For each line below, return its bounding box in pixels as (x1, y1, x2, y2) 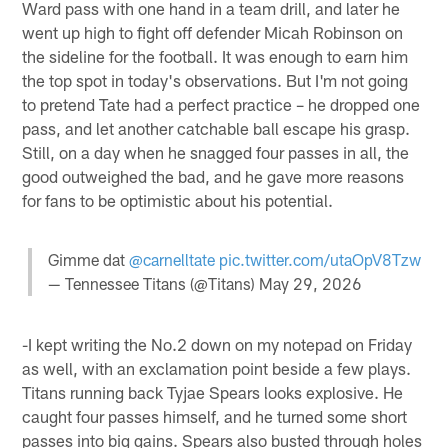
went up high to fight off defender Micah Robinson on (22, 21, 404, 42)
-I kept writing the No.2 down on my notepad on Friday (22, 334, 413, 355)
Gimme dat (47, 249, 129, 269)
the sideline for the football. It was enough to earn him (22, 45, 409, 66)
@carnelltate (128, 249, 215, 269)
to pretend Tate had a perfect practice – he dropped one (22, 93, 421, 114)
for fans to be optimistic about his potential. (22, 189, 334, 210)
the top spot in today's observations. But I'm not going (22, 69, 409, 90)
